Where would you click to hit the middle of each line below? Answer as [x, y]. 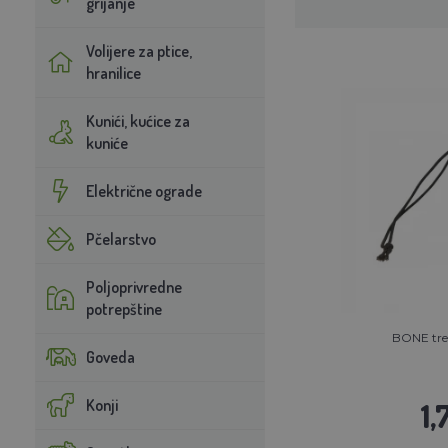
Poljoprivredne [133, 286]
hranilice [113, 72]
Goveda [110, 356]
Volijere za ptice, [138, 50]
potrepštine [123, 308]
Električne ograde [143, 190]
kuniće [106, 142]
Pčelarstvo [120, 238]
